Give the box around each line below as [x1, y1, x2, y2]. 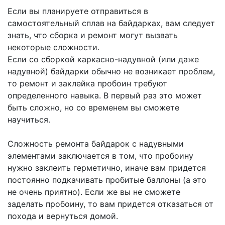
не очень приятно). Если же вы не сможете [8, 187, 180, 197]
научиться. [8, 115, 50, 125]
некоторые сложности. [8, 42, 99, 53]
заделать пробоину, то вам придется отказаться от [8, 199, 213, 209]
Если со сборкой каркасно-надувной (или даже [8, 54, 199, 65]
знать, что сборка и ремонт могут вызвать [8, 30, 178, 41]
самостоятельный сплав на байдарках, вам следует [8, 18, 215, 29]
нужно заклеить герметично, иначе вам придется [8, 163, 206, 173]
